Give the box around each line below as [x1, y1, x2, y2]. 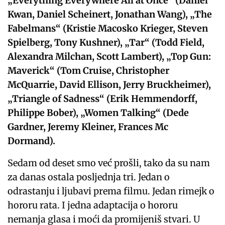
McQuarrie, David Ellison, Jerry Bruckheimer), [8, 78, 211, 90]
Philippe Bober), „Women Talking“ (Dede [8, 106, 189, 119]
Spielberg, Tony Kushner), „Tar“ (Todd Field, [8, 36, 205, 48]
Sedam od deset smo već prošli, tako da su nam [8, 157, 210, 169]
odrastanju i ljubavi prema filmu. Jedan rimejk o [8, 185, 215, 197]
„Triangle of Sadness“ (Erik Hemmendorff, [8, 92, 198, 104]
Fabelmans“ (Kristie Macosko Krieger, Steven [8, 22, 208, 34]
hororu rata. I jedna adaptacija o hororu [8, 199, 178, 211]
